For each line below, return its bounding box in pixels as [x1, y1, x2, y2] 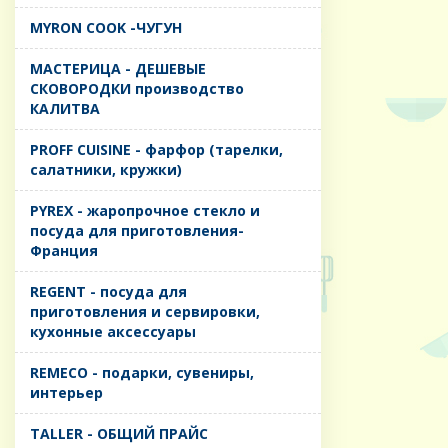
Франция [30, 241, 98, 261]
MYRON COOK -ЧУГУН [30, 18, 182, 38]
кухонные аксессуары [30, 322, 196, 342]
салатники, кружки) [30, 160, 182, 180]
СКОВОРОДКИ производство [30, 79, 244, 99]
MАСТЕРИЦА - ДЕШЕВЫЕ [30, 59, 206, 79]
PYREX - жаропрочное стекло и [30, 201, 260, 221]
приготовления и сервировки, [30, 302, 260, 322]
